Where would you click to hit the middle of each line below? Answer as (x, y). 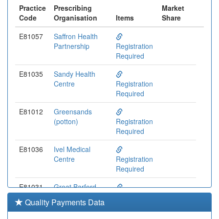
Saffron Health (76, 36)
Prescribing (73, 8)
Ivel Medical (72, 149)
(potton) (66, 121)
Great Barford (75, 187)
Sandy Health (75, 74)
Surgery (66, 197)
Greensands (73, 112)
